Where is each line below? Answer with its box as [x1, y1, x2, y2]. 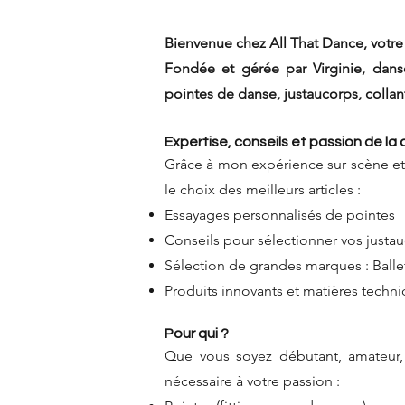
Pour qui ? [165, 326, 229, 341]
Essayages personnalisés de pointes [165, 206, 399, 223]
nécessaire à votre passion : [165, 372, 340, 390]
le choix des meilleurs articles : [165, 181, 361, 198]
